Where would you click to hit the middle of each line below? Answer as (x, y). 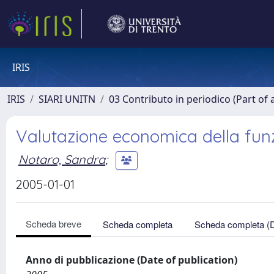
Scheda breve (54, 224)
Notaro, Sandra (62, 159)
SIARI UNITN (67, 99)
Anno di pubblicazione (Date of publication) (131, 260)
